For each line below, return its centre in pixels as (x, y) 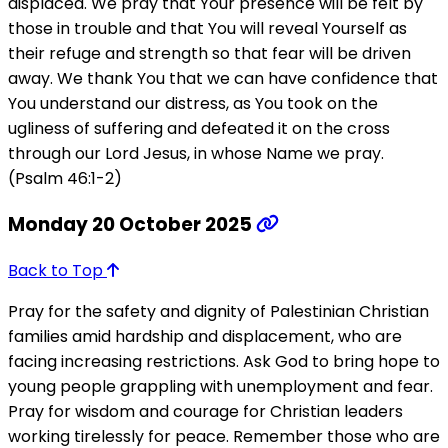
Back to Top (57, 270)
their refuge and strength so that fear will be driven (209, 54)
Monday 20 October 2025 (132, 224)
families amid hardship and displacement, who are (205, 336)
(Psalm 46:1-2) (65, 179)
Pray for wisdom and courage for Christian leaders (205, 411)
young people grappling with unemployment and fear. (220, 386)
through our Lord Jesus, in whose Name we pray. (196, 154)
